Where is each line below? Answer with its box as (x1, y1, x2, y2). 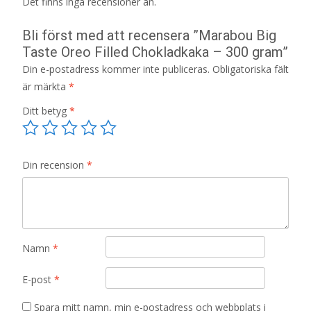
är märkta (22, 79, 69, 93)
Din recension (22, 158, 87, 171)
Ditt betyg (22, 103, 69, 117)
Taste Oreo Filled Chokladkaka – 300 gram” (22, 43, 288, 60)
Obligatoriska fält (212, 62, 289, 76)
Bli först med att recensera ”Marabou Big (22, 26, 276, 44)
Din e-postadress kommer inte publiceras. (22, 62, 210, 76)
